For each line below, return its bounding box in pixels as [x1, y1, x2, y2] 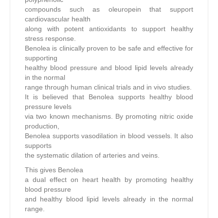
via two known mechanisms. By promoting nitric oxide [25, 112, 193, 120]
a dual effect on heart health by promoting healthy [25, 175, 193, 183]
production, [25, 122, 59, 130]
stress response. [25, 34, 76, 42]
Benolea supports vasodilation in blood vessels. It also [25, 131, 193, 140]
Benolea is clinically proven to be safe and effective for [25, 44, 193, 52]
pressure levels [25, 102, 72, 110]
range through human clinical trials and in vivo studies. [25, 83, 192, 91]
